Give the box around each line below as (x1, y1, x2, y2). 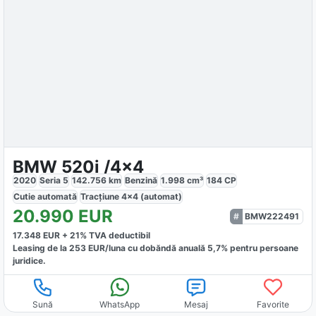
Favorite (257, 298, 290, 310)
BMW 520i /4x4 (13, 156, 145, 177)
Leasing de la (13, 242, 70, 253)
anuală (178, 242, 208, 253)
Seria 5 (39, 174, 69, 186)
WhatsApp (99, 298, 140, 310)
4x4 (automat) (121, 190, 183, 202)
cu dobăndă (126, 242, 177, 253)
